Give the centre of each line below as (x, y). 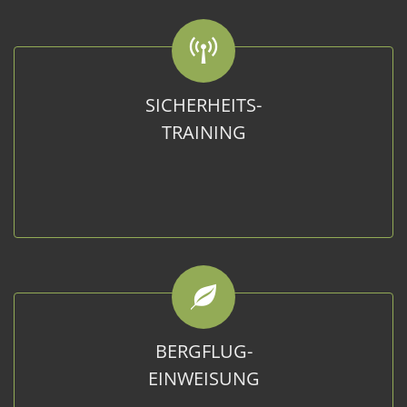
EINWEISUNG (203, 378)
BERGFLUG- (203, 351)
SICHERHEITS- (203, 105)
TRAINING (203, 132)
